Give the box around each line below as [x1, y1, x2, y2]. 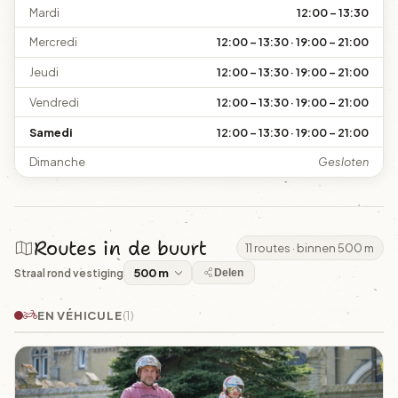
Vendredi [29, 94, 79, 109]
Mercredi [29, 35, 77, 50]
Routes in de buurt [34, 235, 208, 261]
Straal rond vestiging [14, 266, 123, 280]
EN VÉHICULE [37, 307, 123, 322]
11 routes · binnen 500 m [245, 241, 375, 256]
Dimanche [29, 155, 85, 170]
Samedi [29, 124, 73, 139]
